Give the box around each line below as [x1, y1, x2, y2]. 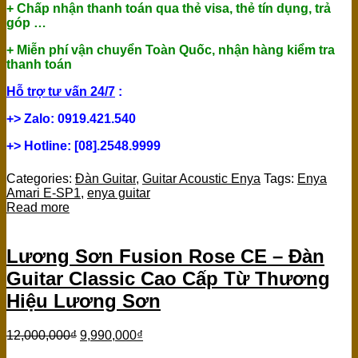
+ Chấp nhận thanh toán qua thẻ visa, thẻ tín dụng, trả [6, 2, 331, 16]
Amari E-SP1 [6, 186, 81, 201]
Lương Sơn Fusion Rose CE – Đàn [6, 245, 324, 268]
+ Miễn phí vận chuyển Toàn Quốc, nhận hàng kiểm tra [6, 43, 335, 58]
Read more [6, 201, 70, 215]
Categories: [6, 172, 75, 186]
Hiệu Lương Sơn [6, 290, 161, 312]
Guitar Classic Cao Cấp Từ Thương [6, 268, 330, 290]
